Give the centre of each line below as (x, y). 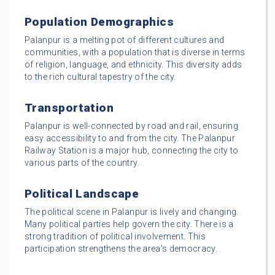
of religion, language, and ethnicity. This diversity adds (134, 65)
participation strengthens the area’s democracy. (121, 249)
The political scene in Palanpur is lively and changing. (132, 212)
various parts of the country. (82, 163)
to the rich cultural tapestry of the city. (100, 77)
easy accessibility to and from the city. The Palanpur (130, 138)
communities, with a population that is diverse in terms (135, 52)
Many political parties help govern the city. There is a (129, 224)
